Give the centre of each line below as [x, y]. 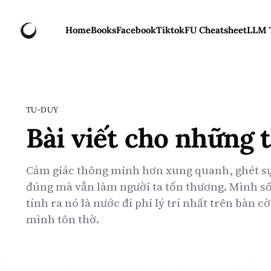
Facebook [136, 30]
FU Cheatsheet [216, 30]
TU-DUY [42, 110]
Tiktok [171, 30]
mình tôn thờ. [63, 219]
